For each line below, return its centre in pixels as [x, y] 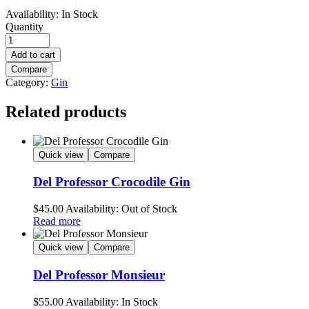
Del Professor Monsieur [99, 275]
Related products [66, 111]
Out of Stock [148, 209]
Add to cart [33, 54]
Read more [57, 221]
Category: [28, 82]
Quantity [24, 26]
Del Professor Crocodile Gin [112, 182]
